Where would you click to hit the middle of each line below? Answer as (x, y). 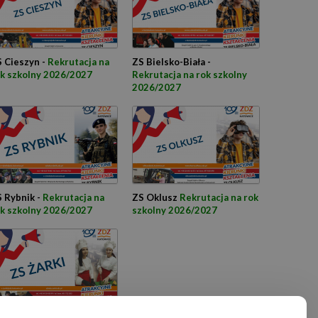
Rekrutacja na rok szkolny (190, 75)
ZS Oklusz (156, 197)
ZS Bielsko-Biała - (171, 62)
